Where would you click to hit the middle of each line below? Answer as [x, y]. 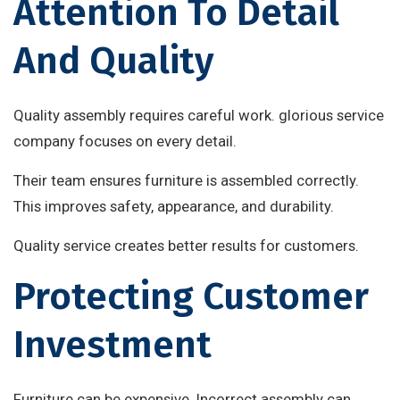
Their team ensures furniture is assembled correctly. [186, 181]
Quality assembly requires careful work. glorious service [199, 116]
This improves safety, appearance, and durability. [174, 207]
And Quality [114, 61]
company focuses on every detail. [125, 142]
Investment [112, 345]
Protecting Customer [191, 297]
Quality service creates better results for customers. [186, 246]
